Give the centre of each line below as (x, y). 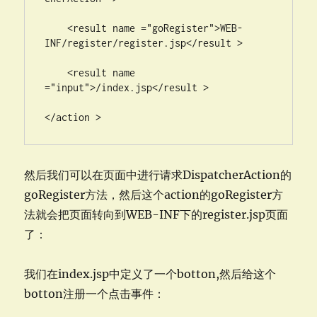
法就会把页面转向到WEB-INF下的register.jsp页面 (156, 214)
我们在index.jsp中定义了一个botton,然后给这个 (150, 274)
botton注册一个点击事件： (95, 294)
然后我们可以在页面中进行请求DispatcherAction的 (158, 175)
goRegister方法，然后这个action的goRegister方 (154, 195)
